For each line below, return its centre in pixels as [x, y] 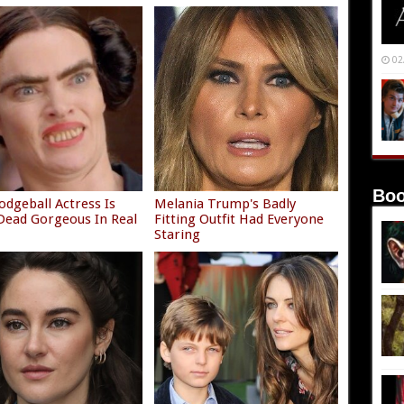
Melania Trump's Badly [225, 203]
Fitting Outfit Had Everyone [239, 219]
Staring [177, 234]
